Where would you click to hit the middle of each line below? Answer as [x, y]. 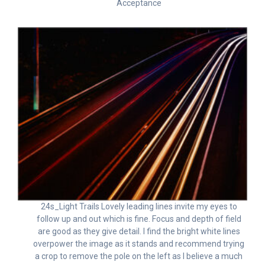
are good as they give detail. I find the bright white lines [139, 232]
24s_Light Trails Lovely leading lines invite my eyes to [139, 207]
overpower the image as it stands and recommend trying [139, 244]
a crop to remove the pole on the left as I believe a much [139, 256]
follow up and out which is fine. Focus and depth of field [139, 219]
